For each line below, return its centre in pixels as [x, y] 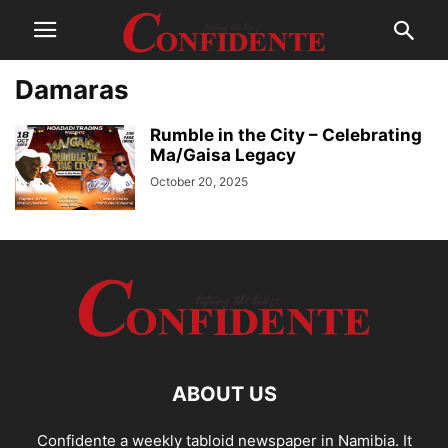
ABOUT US [224, 394]
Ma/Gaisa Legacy [223, 155]
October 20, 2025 [199, 181]
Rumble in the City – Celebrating [286, 135]
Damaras [72, 89]
